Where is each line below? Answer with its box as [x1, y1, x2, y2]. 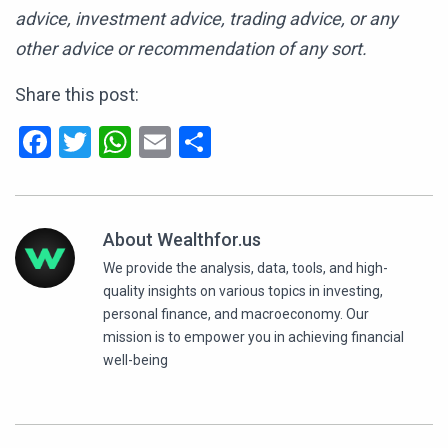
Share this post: [15, 84, 139, 106]
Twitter [91, 123, 189, 162]
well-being [103, 352, 168, 369]
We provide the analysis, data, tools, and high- [103, 260, 388, 277]
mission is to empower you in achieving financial [103, 329, 404, 346]
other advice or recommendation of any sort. [15, 38, 367, 60]
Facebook [51, 123, 184, 162]
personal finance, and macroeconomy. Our [103, 306, 369, 323]
